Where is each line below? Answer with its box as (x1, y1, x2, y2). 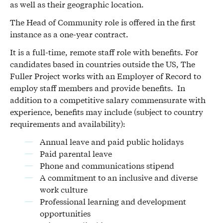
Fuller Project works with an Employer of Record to (10, 71, 201, 81)
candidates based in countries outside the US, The (10, 59, 195, 69)
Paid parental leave (40, 148, 112, 159)
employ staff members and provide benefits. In (10, 83, 185, 93)
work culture (40, 184, 88, 195)
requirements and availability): (10, 118, 127, 129)
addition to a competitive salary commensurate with (10, 95, 206, 105)
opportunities (40, 208, 93, 219)
